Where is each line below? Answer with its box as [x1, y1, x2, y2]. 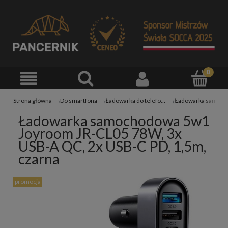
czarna [18, 150, 60, 167]
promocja [15, 177, 41, 185]
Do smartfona [60, 97, 97, 105]
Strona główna [13, 97, 52, 105]
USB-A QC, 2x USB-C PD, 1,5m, [18, 137, 206, 155]
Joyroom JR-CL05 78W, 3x [18, 124, 182, 142]
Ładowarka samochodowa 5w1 [18, 111, 210, 129]
